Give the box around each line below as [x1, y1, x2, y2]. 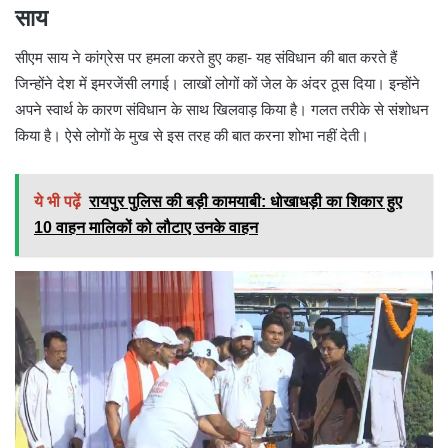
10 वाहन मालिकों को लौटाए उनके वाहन [34, 219, 258, 237]
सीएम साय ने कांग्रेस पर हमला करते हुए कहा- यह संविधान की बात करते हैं [15, 49, 397, 67]
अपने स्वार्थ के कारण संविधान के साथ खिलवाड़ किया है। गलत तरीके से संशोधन [15, 101, 429, 119]
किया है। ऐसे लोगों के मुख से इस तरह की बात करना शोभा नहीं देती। [15, 127, 369, 145]
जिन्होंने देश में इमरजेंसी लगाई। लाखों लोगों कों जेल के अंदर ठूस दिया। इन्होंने [15, 75, 420, 93]
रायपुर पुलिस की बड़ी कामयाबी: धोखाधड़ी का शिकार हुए [89, 193, 402, 211]
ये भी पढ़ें [34, 193, 81, 211]
